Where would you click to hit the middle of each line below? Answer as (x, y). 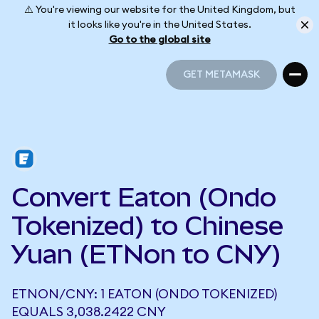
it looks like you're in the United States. (159, 25)
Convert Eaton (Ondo (144, 197)
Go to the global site (159, 40)
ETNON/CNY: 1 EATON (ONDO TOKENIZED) (144, 294)
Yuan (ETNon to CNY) (146, 254)
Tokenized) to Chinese (147, 226)
